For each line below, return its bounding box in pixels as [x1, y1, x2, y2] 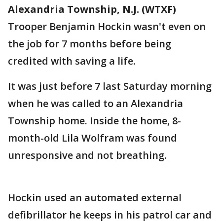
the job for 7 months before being [8, 37, 171, 50]
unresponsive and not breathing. [8, 148, 167, 162]
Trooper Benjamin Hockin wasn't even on [8, 20, 206, 33]
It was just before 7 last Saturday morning [8, 79, 212, 93]
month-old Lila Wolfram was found [8, 131, 177, 145]
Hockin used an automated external [8, 191, 182, 204]
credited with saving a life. [8, 54, 136, 68]
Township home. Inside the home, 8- [8, 114, 181, 127]
